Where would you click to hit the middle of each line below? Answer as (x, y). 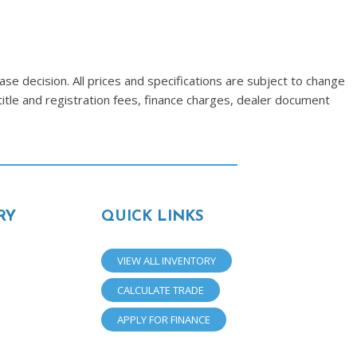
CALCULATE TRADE (160, 290)
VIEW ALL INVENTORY (166, 261)
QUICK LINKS (152, 217)
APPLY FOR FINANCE (163, 320)
